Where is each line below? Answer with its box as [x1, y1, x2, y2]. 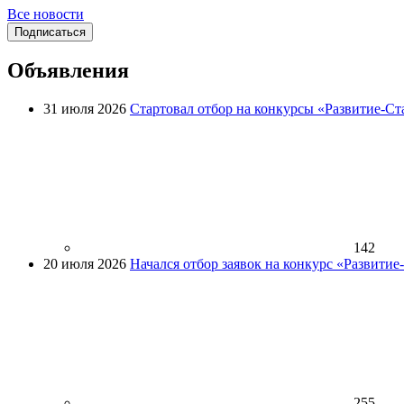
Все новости [7, 5, 84, 22]
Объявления [7, 59, 129, 83]
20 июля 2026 [43, 256, 126, 272]
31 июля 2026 [43, 101, 126, 117]
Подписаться [14, 24, 86, 39]
